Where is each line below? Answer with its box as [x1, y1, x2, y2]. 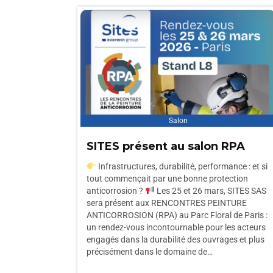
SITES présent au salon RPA [87, 140, 245, 153]
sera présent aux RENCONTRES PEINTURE [87, 198, 247, 208]
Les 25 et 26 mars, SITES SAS [154, 186, 266, 196]
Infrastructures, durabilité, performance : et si [96, 161, 268, 171]
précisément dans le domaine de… [87, 247, 213, 257]
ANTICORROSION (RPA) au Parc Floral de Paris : [87, 210, 268, 220]
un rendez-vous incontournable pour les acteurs [87, 222, 266, 232]
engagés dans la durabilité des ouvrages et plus [87, 235, 264, 244]
